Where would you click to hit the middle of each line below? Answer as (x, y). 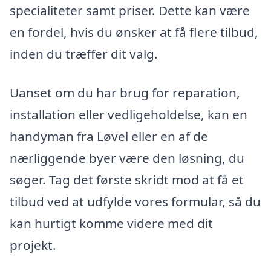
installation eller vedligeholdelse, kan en (129, 114)
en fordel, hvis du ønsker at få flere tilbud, (134, 32)
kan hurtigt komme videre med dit (111, 223)
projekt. (33, 245)
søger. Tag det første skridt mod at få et (127, 179)
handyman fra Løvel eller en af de (109, 136)
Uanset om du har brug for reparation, (125, 92)
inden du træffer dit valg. (84, 54)
